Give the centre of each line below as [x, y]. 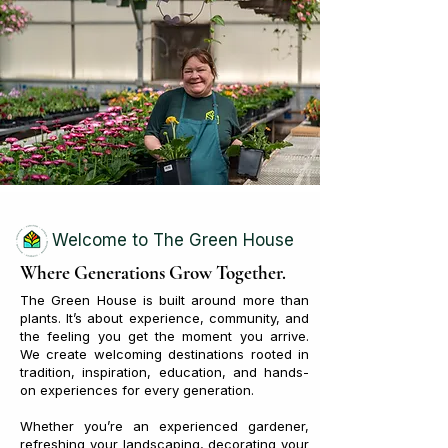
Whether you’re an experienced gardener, [164, 426]
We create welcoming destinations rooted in [164, 354]
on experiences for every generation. [137, 390]
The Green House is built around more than [164, 300]
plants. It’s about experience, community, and [164, 318]
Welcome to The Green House [173, 240]
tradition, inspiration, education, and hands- [164, 372]
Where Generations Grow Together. [153, 272]
